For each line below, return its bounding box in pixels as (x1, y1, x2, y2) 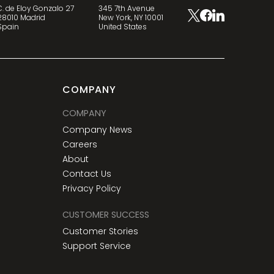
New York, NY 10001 (98, 12, 164, 23)
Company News (62, 124, 132, 136)
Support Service (62, 240, 131, 253)
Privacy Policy (62, 182, 121, 195)
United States (98, 21, 147, 32)
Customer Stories (62, 225, 138, 238)
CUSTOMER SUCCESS (62, 209, 149, 221)
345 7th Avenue (98, 2, 155, 13)
